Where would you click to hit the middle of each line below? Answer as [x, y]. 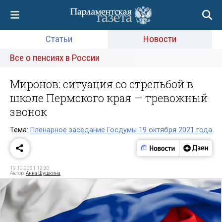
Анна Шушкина [43, 173]
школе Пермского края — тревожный [109, 98]
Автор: [18, 173]
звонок [28, 112]
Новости [160, 39]
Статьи [59, 39]
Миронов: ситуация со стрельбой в [102, 84]
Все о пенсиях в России [55, 58]
